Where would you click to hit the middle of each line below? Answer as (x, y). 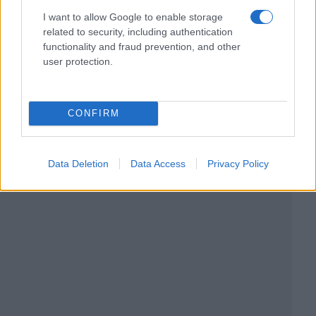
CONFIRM (93, 113)
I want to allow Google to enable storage (133, 17)
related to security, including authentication (138, 31)
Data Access (158, 163)
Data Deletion (78, 163)
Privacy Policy (238, 163)
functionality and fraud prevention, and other (142, 46)
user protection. (78, 61)
